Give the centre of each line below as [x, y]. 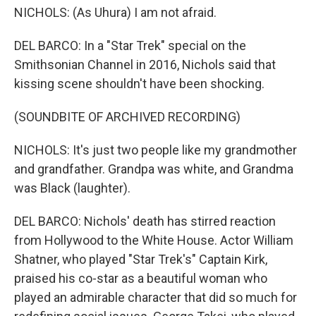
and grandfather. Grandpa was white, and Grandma [154, 169]
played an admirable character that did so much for [156, 297]
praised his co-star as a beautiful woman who [141, 278]
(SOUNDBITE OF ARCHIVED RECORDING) [127, 117]
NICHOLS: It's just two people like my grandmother [156, 150]
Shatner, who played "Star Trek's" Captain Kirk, [141, 259]
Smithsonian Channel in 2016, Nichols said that [145, 65]
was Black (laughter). [72, 188]
